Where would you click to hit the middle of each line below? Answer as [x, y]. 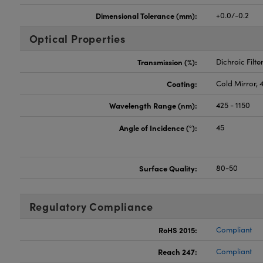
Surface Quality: [168, 168]
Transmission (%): [168, 62]
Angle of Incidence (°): [159, 127]
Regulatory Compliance [91, 206]
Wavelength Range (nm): [154, 105]
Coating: [182, 83]
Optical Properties [77, 38]
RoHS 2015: [178, 230]
